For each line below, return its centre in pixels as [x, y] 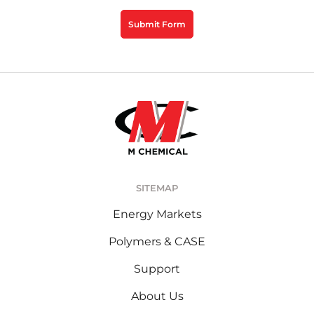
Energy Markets [157, 214]
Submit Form [157, 25]
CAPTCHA [32, 18]
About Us [157, 296]
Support [157, 269]
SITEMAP [157, 188]
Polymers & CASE [157, 242]
